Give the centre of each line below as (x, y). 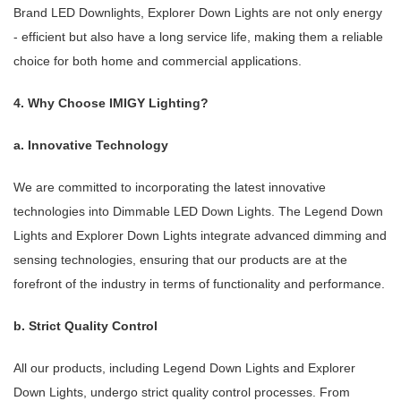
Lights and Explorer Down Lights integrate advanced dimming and (200, 236)
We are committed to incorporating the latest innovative (170, 188)
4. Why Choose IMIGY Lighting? (111, 103)
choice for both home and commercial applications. (158, 61)
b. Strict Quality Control (85, 326)
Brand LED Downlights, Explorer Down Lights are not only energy (198, 13)
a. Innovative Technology (91, 145)
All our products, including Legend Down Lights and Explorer (184, 368)
